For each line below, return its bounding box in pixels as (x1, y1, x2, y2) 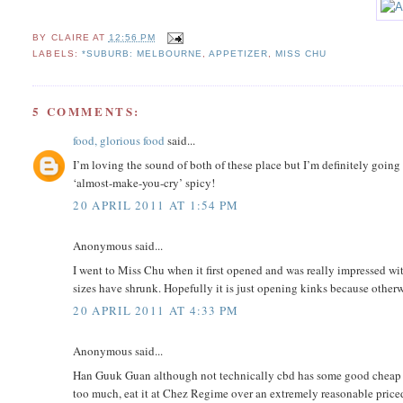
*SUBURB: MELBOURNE (81, 49, 202, 59)
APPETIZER (208, 49, 269, 59)
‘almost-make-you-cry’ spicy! (73, 174, 216, 191)
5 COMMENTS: (32, 103, 141, 121)
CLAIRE (50, 32, 90, 43)
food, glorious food (73, 132, 166, 149)
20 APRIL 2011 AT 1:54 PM (73, 197, 239, 214)
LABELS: (32, 49, 82, 59)
